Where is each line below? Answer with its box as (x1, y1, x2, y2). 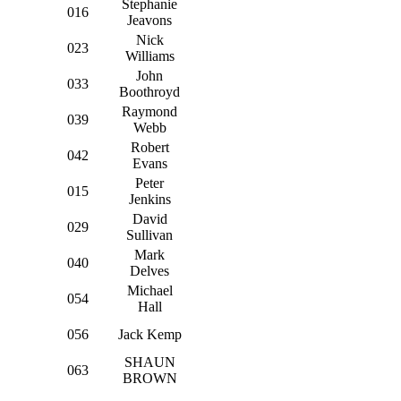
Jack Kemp (117, 326, 182, 342)
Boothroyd (119, 83, 180, 99)
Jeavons (127, 12, 172, 28)
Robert (130, 139, 169, 155)
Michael (126, 282, 173, 298)
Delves (130, 262, 169, 278)
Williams (124, 47, 175, 64)
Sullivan (126, 226, 173, 243)
